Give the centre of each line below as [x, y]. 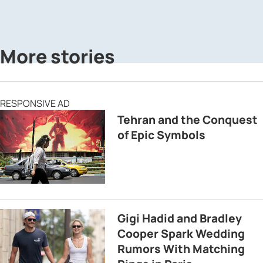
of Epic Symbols [162, 135]
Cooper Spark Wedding [181, 234]
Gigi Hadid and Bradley [180, 219]
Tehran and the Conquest [188, 119]
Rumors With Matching [181, 249]
